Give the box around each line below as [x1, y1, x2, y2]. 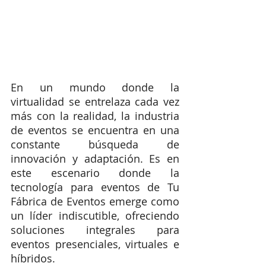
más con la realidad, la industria [11, 108, 179, 123]
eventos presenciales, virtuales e [11, 236, 179, 251]
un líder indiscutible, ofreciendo [11, 208, 179, 223]
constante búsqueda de [11, 137, 179, 151]
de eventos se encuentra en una [11, 122, 179, 137]
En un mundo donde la [11, 80, 179, 94]
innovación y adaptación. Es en [11, 151, 179, 166]
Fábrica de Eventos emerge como [11, 194, 179, 208]
